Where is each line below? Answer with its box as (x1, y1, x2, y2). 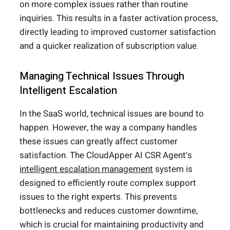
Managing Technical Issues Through (20, 69, 184, 84)
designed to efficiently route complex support (20, 177, 196, 190)
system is (153, 163, 193, 176)
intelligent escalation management (20, 163, 153, 176)
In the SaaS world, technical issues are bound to (20, 107, 204, 121)
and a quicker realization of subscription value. (20, 40, 199, 53)
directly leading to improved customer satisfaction (20, 26, 216, 39)
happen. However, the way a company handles (20, 121, 197, 135)
